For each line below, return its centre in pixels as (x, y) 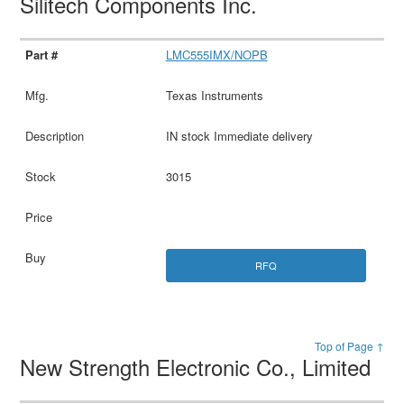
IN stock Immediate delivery (239, 135)
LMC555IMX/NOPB (216, 54)
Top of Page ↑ (349, 346)
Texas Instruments (214, 95)
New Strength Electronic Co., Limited (199, 367)
